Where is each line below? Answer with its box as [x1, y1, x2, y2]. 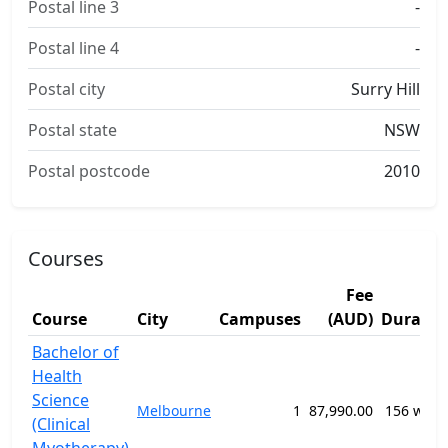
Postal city [28, 78, 105, 100]
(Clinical [32, 413, 90, 435]
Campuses [219, 308, 301, 330]
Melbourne [137, 401, 211, 420]
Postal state [28, 119, 117, 141]
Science [32, 389, 89, 411]
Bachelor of [32, 341, 119, 363]
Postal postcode [28, 160, 150, 182]
